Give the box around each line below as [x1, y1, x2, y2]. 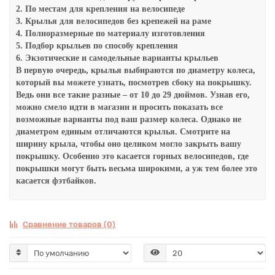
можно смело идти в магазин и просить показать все [16, 103, 223, 112]
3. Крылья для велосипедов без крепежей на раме [16, 17, 211, 26]
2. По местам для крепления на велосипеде [16, 4, 185, 14]
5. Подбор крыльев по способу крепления [16, 41, 178, 50]
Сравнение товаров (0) [23, 220, 115, 229]
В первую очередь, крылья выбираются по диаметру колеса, [16, 66, 255, 75]
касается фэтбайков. [16, 176, 96, 185]
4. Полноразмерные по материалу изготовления [16, 29, 205, 38]
